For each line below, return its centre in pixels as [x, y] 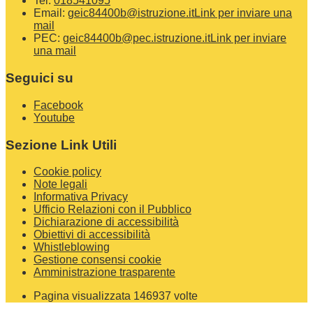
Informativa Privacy [81, 197]
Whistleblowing [72, 247]
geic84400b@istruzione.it [131, 13]
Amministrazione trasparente [104, 272]
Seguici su [39, 78]
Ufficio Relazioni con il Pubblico [112, 210]
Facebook [58, 105]
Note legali [60, 184]
